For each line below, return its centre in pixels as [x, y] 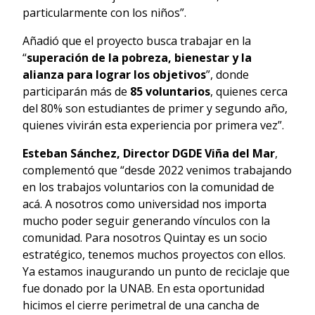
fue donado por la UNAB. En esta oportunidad [143, 288]
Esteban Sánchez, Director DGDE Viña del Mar [149, 153]
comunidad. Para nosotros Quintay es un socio [145, 237]
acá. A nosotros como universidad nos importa [144, 204]
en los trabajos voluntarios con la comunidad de [148, 187]
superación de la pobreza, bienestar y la [139, 57]
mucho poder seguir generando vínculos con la [146, 220]
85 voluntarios [170, 91]
